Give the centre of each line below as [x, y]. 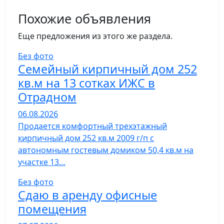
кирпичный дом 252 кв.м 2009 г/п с [86, 138]
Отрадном [47, 97]
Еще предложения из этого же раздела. [95, 36]
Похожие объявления [84, 18]
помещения [52, 209]
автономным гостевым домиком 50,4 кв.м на [106, 150]
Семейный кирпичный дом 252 [107, 69]
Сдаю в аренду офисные [87, 195]
